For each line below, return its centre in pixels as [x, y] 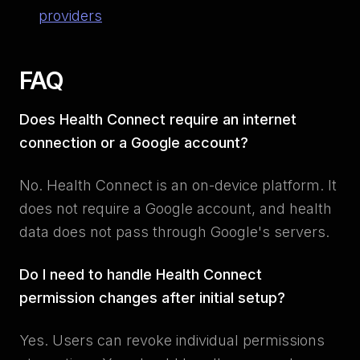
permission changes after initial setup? [152, 298]
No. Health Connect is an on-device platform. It [178, 185]
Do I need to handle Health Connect [141, 274]
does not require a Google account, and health [176, 209]
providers [70, 16]
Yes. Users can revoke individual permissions [172, 340]
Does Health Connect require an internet [158, 119]
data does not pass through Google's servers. [174, 232]
